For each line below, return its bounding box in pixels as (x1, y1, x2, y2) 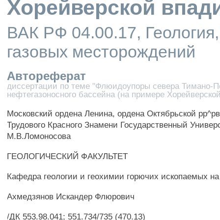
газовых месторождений (7, 42, 196, 61)
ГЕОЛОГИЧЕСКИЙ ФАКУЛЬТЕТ (7, 151, 128, 161)
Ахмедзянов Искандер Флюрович (7, 192, 135, 201)
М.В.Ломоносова (7, 131, 71, 141)
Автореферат (7, 69, 86, 82)
